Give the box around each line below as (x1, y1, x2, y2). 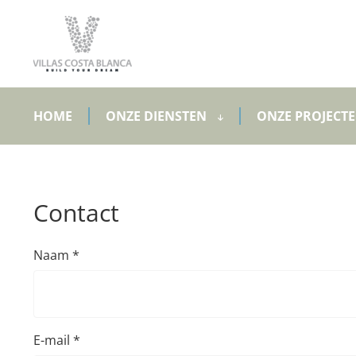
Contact (33, 196, 119, 229)
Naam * (33, 246, 79, 264)
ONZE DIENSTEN (106, 107, 210, 125)
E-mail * (33, 331, 80, 349)
